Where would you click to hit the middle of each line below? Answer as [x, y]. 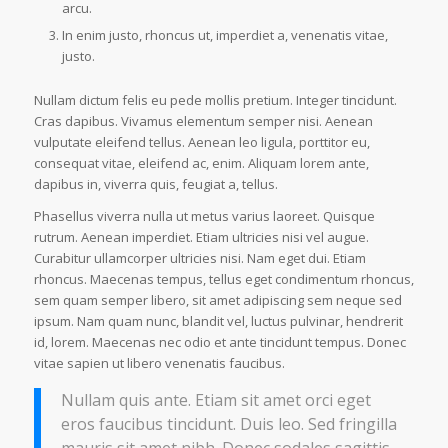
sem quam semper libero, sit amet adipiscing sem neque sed [217, 300]
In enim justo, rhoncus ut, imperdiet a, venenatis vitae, [224, 35]
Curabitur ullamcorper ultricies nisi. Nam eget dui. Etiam [199, 258]
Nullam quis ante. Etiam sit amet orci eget [215, 399]
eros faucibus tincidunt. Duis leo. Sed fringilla [228, 423]
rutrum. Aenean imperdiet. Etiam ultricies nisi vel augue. [201, 237]
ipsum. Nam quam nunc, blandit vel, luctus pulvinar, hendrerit [218, 321]
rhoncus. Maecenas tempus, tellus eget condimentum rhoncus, [223, 279]
